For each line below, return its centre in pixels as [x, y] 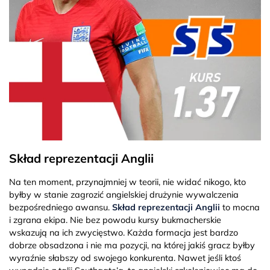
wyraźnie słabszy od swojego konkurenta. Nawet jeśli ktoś [125, 258]
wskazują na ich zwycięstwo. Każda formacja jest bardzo [124, 232]
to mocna [240, 207]
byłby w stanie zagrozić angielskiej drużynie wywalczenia [124, 194]
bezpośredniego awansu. [61, 207]
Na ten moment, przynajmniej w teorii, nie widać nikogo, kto [127, 182]
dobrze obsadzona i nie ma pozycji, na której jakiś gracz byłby [132, 245]
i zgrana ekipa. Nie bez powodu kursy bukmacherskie [115, 220]
